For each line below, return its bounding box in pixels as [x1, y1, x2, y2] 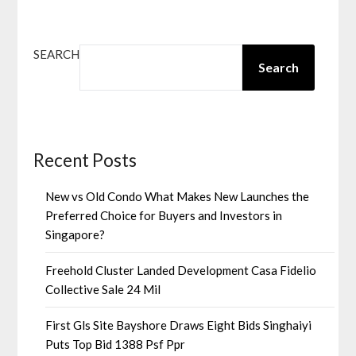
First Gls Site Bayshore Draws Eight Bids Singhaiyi [45, 317, 312, 332]
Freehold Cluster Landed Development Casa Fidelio [45, 262, 317, 277]
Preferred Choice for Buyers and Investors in [45, 207, 283, 222]
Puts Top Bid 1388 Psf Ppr [45, 336, 186, 351]
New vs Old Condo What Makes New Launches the [45, 188, 310, 203]
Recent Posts [33, 149, 137, 171]
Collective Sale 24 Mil [45, 281, 161, 296]
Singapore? [45, 226, 106, 242]
